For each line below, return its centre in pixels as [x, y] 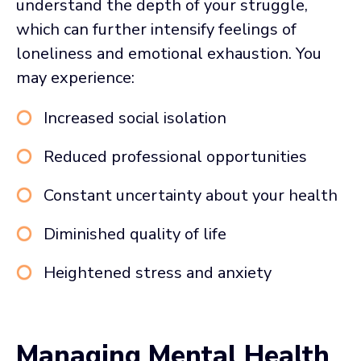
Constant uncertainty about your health [191, 195]
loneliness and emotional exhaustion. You [169, 53]
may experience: [75, 77]
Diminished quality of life [135, 234]
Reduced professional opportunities [175, 156]
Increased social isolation [135, 118]
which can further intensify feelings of [156, 29]
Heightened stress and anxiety [158, 272]
